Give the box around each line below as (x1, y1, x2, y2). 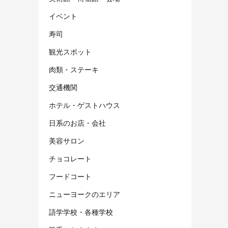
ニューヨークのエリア (49, 190, 120, 198)
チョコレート (49, 154, 92, 163)
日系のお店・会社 (49, 119, 106, 127)
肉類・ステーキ (49, 65, 99, 74)
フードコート (49, 172, 92, 181)
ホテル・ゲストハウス (49, 101, 120, 109)
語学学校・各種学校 (49, 208, 113, 216)
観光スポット (49, 47, 92, 56)
